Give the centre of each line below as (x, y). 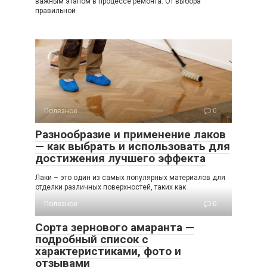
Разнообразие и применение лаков (131, 134)
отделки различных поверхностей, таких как (111, 187)
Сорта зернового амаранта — (115, 227)
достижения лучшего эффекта (120, 158)
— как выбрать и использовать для (133, 146)
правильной (55, 10)
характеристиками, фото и (108, 251)
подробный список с (92, 239)
